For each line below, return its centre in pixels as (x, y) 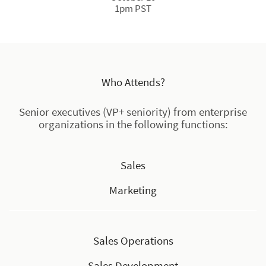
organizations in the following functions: (133, 124)
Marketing (133, 190)
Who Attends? (133, 82)
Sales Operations (133, 241)
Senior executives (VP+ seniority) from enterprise (133, 112)
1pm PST (133, 9)
